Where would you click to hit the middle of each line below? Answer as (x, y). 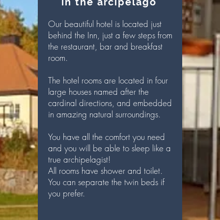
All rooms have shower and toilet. (105, 171)
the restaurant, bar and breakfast (105, 46)
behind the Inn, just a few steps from (110, 35)
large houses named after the (98, 92)
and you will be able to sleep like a (110, 148)
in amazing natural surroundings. (104, 114)
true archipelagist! (79, 159)
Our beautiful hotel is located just (105, 24)
